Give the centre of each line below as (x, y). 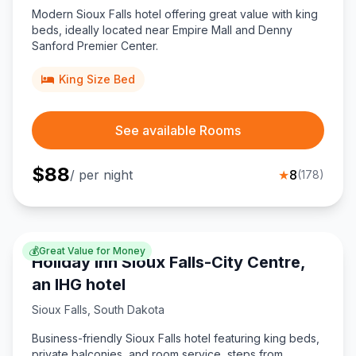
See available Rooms (178, 131)
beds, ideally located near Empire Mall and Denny (162, 30)
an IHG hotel (79, 285)
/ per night (101, 175)
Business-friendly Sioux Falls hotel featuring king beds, (176, 339)
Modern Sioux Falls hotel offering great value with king (175, 14)
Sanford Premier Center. (95, 46)
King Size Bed (97, 79)
